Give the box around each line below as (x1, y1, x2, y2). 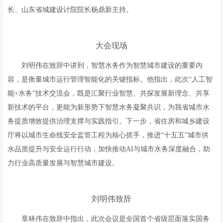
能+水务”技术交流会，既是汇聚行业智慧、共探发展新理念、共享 (7, 90, 210, 97)
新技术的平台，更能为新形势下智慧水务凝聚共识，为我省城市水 (7, 104, 210, 111)
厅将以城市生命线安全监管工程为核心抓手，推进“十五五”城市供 (7, 131, 209, 139)
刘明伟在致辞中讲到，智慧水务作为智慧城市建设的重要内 (21, 62, 203, 69)
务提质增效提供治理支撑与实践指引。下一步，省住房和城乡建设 (7, 117, 210, 125)
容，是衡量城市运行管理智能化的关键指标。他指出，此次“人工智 (7, 76, 213, 83)
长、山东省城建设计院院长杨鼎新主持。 (7, 6, 133, 13)
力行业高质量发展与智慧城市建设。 (7, 159, 119, 167)
